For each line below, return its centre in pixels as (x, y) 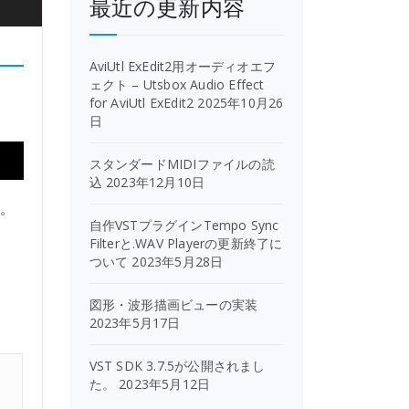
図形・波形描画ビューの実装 (173, 304)
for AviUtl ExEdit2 (142, 103)
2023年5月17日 (135, 323)
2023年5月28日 (178, 262)
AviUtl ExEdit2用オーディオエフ (182, 66)
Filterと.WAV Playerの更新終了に (186, 243)
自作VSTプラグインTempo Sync (184, 225)
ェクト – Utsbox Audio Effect (177, 84)
